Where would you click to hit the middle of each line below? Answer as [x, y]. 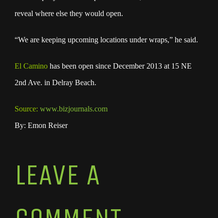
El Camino [31, 66]
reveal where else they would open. [69, 14]
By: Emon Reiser [41, 126]
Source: [27, 109]
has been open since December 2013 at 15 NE [120, 66]
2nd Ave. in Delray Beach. [55, 83]
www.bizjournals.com [74, 109]
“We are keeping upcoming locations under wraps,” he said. [106, 40]
